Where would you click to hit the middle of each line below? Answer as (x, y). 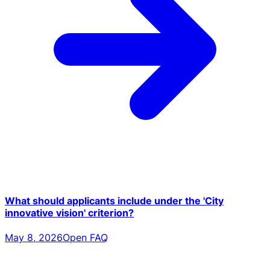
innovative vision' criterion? (69, 213)
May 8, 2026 (34, 238)
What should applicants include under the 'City (114, 201)
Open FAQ (85, 238)
